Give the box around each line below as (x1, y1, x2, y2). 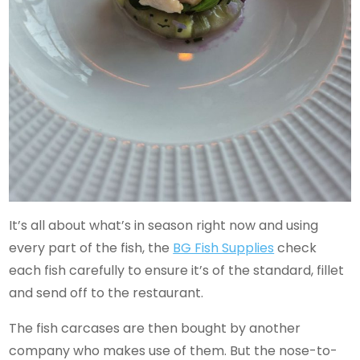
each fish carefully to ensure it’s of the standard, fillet (9, 260, 345, 280)
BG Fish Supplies (173, 238, 275, 257)
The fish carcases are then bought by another (9, 318, 301, 337)
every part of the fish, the (9, 238, 174, 257)
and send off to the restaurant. (9, 283, 204, 302)
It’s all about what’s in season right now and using (9, 215, 319, 235)
